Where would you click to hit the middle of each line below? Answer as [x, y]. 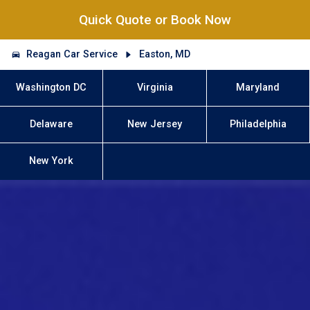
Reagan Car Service [72, 54]
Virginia [155, 87]
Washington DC [52, 87]
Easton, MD [164, 54]
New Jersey [155, 125]
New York [52, 161]
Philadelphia [258, 125]
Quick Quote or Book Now [155, 20]
